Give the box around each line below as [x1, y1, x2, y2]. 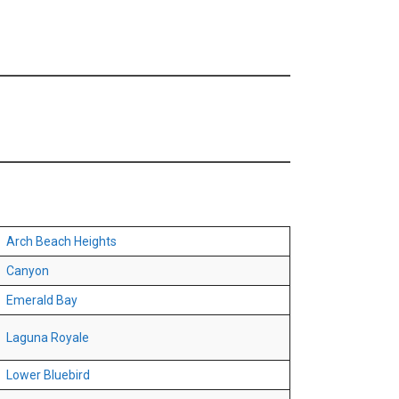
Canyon [6, 264, 49, 279]
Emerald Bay [6, 293, 77, 308]
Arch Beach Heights [6, 234, 117, 249]
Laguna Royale [6, 330, 89, 346]
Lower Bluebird [6, 368, 90, 383]
